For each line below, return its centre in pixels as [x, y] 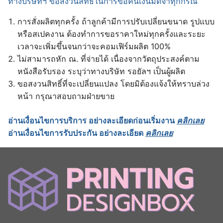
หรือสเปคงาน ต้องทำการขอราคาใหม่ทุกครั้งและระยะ [112, 34]
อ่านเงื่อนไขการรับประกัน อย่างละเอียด [77, 133]
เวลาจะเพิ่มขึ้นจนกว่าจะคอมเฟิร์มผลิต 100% [94, 46]
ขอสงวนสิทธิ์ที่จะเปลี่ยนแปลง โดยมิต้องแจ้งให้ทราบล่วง [114, 84]
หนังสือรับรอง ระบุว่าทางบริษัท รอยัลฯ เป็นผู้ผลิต [102, 71]
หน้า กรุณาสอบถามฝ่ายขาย [66, 96]
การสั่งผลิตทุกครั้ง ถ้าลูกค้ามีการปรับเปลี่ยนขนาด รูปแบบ [116, 21]
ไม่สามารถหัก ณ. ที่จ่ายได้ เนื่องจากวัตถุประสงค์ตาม [109, 59]
